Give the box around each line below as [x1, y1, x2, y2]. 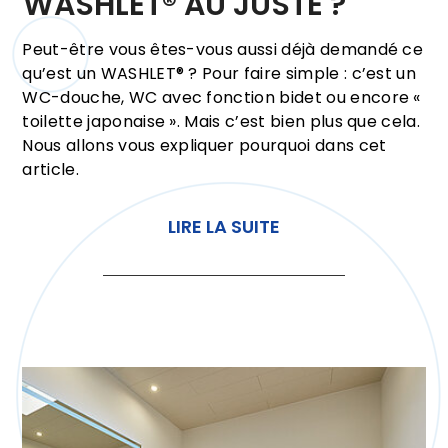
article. [22, 158, 79, 182]
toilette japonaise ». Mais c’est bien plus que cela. [22, 110, 421, 134]
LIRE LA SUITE [168, 214, 280, 240]
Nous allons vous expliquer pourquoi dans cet [22, 134, 387, 158]
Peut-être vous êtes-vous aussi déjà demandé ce [22, 38, 424, 62]
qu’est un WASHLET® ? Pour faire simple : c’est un [22, 62, 417, 86]
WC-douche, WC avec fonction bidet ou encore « [22, 86, 421, 110]
